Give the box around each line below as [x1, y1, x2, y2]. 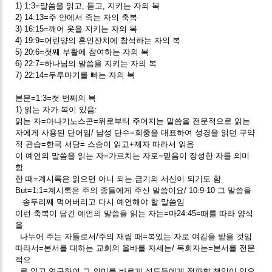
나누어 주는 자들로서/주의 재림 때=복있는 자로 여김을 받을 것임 [15, 231, 253, 241]
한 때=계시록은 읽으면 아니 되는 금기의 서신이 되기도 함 [15, 174, 222, 183]
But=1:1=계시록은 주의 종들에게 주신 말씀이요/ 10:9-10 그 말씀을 [15, 185, 252, 195]
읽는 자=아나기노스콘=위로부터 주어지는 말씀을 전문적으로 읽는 [15, 116, 251, 126]
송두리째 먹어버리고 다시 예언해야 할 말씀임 [15, 197, 185, 206]
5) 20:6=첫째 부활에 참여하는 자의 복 [15, 47, 149, 56]
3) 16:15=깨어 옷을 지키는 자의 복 [15, 24, 138, 33]
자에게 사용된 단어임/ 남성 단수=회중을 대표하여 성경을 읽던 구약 [15, 127, 256, 137]
